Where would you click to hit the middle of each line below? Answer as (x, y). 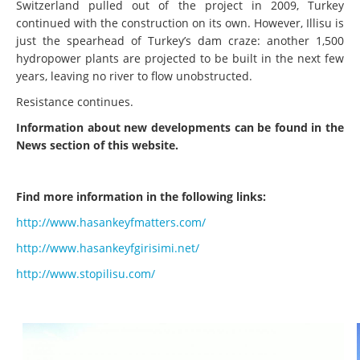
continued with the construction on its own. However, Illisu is (180, 22)
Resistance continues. (75, 101)
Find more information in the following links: (141, 196)
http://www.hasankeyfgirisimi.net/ (108, 247)
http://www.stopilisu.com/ (86, 273)
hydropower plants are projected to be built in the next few (180, 58)
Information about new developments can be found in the (180, 127)
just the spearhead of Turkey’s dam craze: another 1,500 (180, 40)
